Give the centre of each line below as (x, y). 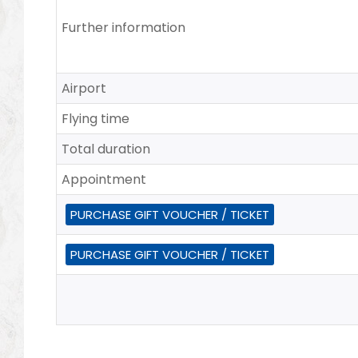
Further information (124, 28)
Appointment (104, 180)
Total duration (106, 149)
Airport (84, 89)
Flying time (96, 119)
